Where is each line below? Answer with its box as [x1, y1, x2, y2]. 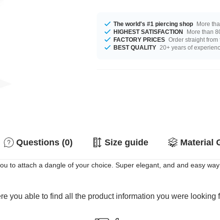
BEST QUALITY [113, 44, 157, 51]
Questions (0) [16, 137, 73, 147]
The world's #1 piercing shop [113, 20, 193, 27]
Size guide [105, 137, 148, 147]
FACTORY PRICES [113, 36, 165, 43]
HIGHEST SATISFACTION [113, 28, 184, 35]
